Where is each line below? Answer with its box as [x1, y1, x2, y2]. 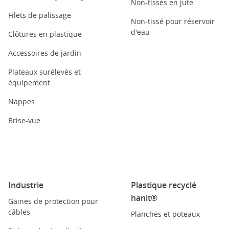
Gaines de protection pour [8, 196, 98, 206]
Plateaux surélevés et [8, 67, 81, 77]
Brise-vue [8, 116, 40, 125]
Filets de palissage [8, 10, 71, 20]
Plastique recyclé [131, 179, 196, 191]
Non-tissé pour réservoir [131, 16, 215, 26]
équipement [8, 78, 50, 87]
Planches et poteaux [131, 209, 200, 219]
